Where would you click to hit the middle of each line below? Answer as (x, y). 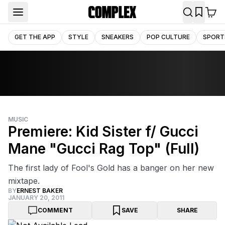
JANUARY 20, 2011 (36, 198)
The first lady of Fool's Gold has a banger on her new (111, 168)
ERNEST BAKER (40, 191)
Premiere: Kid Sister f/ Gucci (103, 132)
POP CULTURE (168, 37)
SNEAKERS (118, 37)
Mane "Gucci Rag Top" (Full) (104, 149)
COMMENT (55, 210)
